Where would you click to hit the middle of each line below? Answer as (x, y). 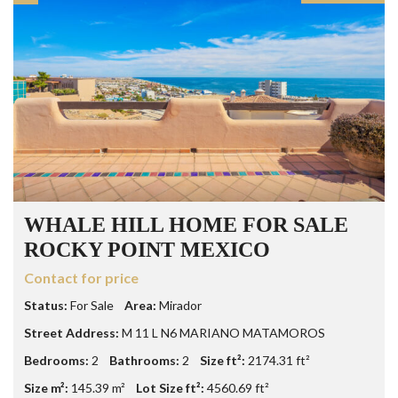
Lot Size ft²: (170, 387)
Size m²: (46, 387)
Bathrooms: (144, 360)
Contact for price (81, 277)
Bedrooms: (56, 360)
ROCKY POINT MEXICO (147, 249)
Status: (46, 305)
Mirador (180, 305)
